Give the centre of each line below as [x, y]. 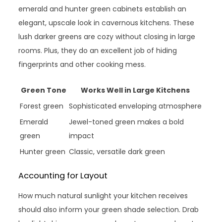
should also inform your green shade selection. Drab [109, 210]
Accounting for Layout [63, 176]
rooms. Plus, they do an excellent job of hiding [98, 51]
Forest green [42, 106]
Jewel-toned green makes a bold [127, 122]
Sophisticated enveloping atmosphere [136, 106]
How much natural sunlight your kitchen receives [103, 196]
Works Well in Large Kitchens [136, 90]
